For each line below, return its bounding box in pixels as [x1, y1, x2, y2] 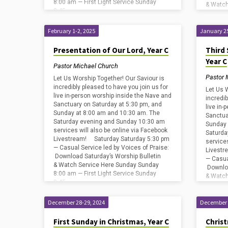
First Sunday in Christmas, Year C [53, 217, 169, 227]
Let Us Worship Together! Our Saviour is [53, 75, 164, 82]
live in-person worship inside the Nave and [53, 92, 172, 100]
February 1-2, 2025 [48, 27, 95, 35]
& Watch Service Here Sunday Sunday [53, 161, 159, 169]
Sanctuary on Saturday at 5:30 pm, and [53, 101, 162, 108]
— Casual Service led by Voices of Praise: [53, 144, 170, 152]
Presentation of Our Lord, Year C [53, 45, 168, 55]
